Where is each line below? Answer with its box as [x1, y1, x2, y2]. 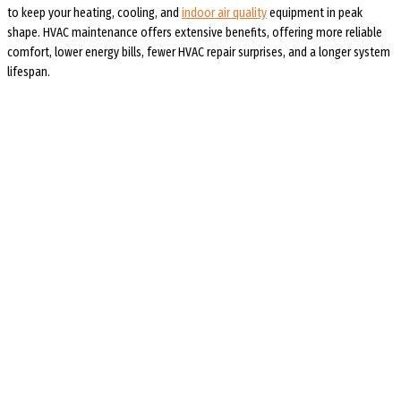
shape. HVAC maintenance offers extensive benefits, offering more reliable [7, 25, 382, 41]
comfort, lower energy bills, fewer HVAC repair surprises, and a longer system [7, 45, 390, 61]
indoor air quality [182, 5, 267, 21]
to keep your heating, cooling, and [7, 5, 182, 21]
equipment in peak [267, 5, 363, 21]
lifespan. [7, 64, 50, 81]
